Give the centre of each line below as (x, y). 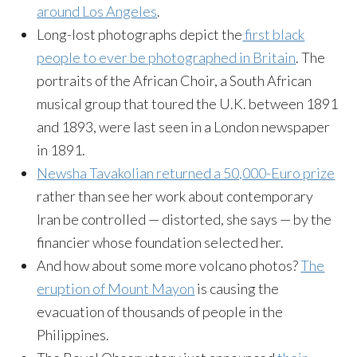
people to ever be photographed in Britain (167, 57)
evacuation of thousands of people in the (160, 312)
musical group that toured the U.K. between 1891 (188, 104)
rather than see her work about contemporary (175, 196)
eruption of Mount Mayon (116, 288)
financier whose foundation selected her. (161, 242)
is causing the (237, 288)
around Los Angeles (97, 11)
